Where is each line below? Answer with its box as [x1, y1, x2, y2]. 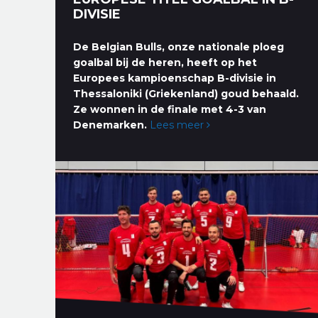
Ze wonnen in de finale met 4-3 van [73, 102, 267, 116]
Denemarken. [73, 118, 148, 131]
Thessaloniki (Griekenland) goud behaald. [73, 87, 300, 100]
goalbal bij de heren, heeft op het [73, 55, 258, 69]
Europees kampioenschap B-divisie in [73, 71, 277, 84]
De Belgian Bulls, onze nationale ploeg [73, 40, 285, 53]
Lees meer [150, 118, 207, 131]
